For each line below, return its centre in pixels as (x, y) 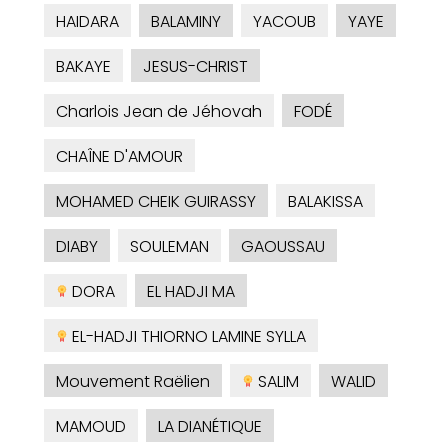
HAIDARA (87, 22)
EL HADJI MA (191, 292)
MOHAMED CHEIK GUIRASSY (156, 202)
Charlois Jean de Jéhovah (159, 112)
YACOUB (284, 22)
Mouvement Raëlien (133, 382)
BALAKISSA (325, 202)
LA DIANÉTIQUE (210, 427)
